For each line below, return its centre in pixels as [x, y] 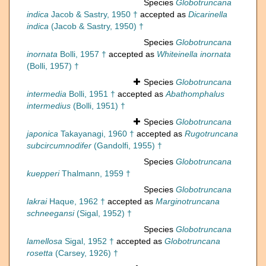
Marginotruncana [188, 202]
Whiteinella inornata [194, 54]
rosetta [40, 253]
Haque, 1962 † [76, 202]
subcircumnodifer [59, 146]
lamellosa [45, 241]
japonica [42, 134]
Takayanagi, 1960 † [96, 134]
